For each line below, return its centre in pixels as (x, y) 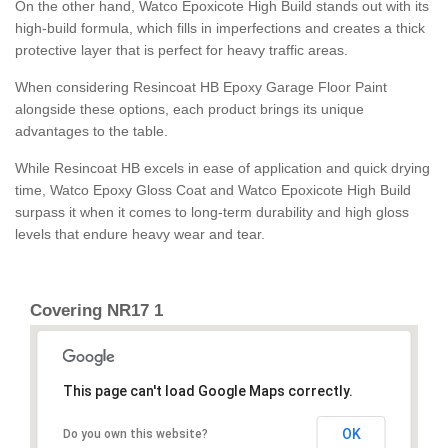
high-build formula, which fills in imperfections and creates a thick (220, 28)
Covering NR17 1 (96, 311)
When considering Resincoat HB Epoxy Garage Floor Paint (201, 87)
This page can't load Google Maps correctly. (207, 391)
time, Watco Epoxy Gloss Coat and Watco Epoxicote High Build (213, 190)
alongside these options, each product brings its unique (189, 109)
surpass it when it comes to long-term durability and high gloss (212, 212)
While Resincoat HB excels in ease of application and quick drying (222, 168)
